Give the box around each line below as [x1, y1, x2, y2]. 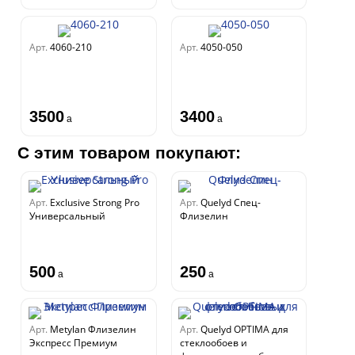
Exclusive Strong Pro [50, 196, 140, 209]
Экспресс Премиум [29, 336, 118, 349]
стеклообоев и [179, 336, 247, 349]
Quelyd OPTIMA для [200, 323, 288, 336]
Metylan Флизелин [50, 323, 137, 336]
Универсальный [29, 209, 106, 223]
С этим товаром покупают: [17, 143, 242, 162]
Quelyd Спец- [200, 196, 261, 209]
